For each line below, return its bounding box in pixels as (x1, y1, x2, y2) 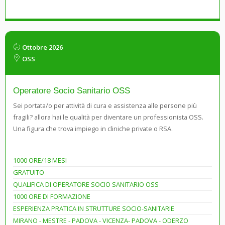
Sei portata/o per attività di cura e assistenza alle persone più (13, 100, 197, 110)
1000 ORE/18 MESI (13, 155, 67, 165)
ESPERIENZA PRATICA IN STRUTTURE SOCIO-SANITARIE (13, 203, 174, 213)
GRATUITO (13, 167, 44, 177)
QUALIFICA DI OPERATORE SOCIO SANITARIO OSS (13, 179, 159, 189)
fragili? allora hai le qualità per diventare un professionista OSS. (13, 112, 203, 122)
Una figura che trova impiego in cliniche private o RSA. (13, 124, 173, 133)
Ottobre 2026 (21, 43, 63, 52)
